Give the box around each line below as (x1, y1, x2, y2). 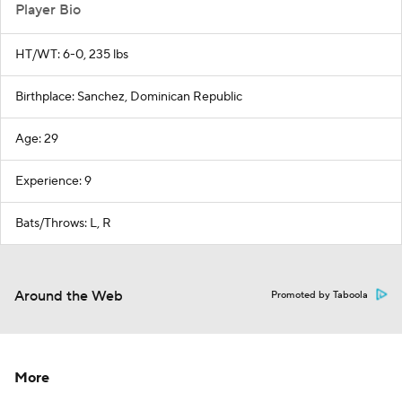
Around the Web (14, 286, 123, 305)
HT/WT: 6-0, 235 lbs (15, 46, 128, 63)
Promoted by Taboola (271, 288, 368, 301)
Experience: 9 (15, 172, 92, 189)
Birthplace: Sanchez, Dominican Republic (15, 88, 242, 105)
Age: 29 (15, 130, 58, 147)
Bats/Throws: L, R (15, 214, 111, 232)
